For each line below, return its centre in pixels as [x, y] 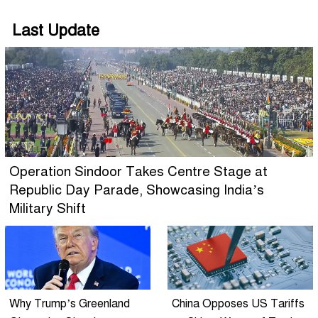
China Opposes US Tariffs [238, 303]
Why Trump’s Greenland [70, 303]
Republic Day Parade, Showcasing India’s [137, 190]
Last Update [56, 30]
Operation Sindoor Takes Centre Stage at [138, 171]
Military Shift [48, 208]
